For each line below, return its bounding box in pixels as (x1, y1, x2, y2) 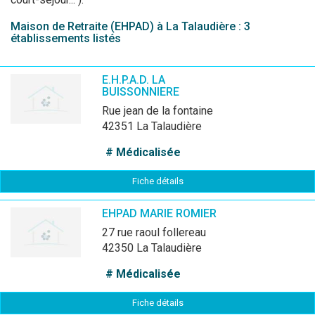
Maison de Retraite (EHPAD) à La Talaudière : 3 (11, 20, 250, 33)
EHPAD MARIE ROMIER (102, 207, 217, 220)
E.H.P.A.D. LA (102, 73, 165, 86)
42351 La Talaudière (102, 120, 202, 133)
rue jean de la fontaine (109, 104, 213, 117)
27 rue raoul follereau (108, 226, 206, 239)
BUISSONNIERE (102, 85, 179, 98)
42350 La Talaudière (102, 241, 202, 255)
